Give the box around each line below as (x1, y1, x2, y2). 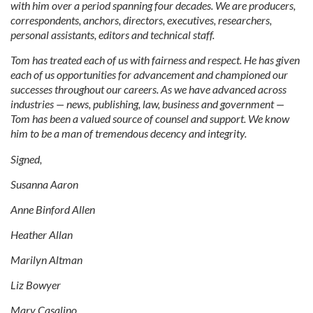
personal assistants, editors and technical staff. (10, 28, 214, 41)
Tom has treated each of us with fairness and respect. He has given (10, 53, 300, 66)
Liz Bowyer (10, 278, 61, 291)
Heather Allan (10, 228, 73, 241)
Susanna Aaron (10, 177, 78, 191)
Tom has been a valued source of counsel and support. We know (10, 112, 289, 125)
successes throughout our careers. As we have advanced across (10, 82, 286, 96)
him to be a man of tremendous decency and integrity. (10, 126, 247, 140)
